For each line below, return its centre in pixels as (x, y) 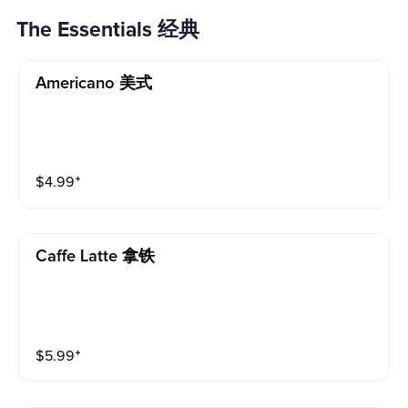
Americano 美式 (94, 83)
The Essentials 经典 (114, 31)
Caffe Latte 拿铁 (96, 257)
